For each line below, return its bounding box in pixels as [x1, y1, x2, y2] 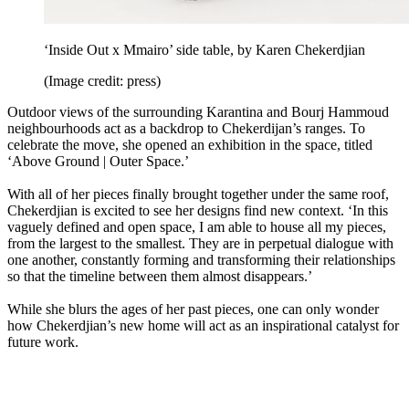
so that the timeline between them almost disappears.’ [7, 268, 312, 285]
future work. [7, 334, 79, 351]
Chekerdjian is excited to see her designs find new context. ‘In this [7, 203, 388, 219]
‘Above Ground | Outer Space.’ [7, 153, 189, 170]
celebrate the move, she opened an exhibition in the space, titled [7, 137, 372, 153]
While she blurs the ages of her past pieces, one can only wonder [7, 301, 379, 318]
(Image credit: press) [44, 73, 161, 89]
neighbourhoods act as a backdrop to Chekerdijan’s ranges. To [7, 121, 365, 137]
